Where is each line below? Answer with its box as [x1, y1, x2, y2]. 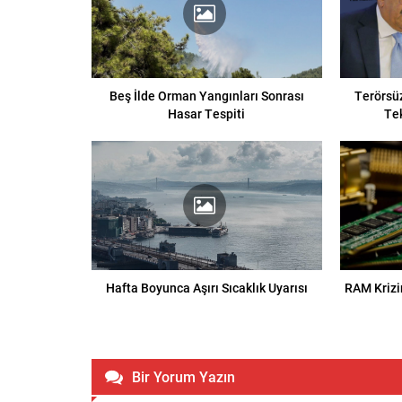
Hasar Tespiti [168, 105, 246, 123]
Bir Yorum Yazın [132, 367, 235, 387]
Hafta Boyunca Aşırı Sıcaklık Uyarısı [105, 279, 308, 297]
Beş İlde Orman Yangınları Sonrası [109, 87, 304, 105]
